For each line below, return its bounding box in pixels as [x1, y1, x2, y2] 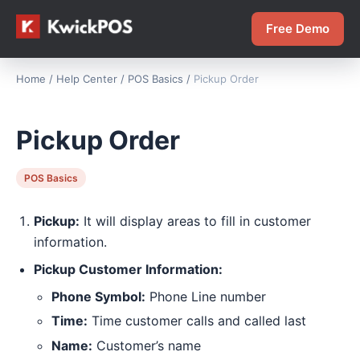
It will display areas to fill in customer [80, 212, 311, 229]
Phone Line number [145, 288, 266, 305]
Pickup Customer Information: [34, 260, 223, 277]
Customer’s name [92, 337, 201, 354]
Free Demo [266, 21, 329, 36]
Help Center [56, 72, 117, 85]
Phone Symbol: [51, 288, 145, 305]
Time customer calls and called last [88, 313, 306, 329]
